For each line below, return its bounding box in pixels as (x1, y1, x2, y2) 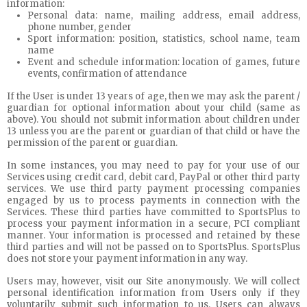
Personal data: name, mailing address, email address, (27, 10, 300, 21)
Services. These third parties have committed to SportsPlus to (7, 206, 300, 218)
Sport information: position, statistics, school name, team (27, 33, 300, 45)
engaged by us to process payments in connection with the (7, 195, 300, 206)
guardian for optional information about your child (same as (7, 102, 300, 114)
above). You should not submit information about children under (7, 114, 300, 125)
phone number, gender (27, 21, 132, 33)
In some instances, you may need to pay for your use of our (7, 160, 300, 171)
